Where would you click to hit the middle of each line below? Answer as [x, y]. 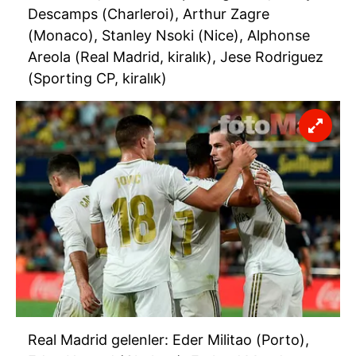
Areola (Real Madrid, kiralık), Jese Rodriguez [176, 57]
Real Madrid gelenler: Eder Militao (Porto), [168, 340]
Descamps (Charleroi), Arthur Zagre [149, 14]
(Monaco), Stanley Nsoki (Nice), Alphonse [169, 36]
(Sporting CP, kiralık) [97, 79]
